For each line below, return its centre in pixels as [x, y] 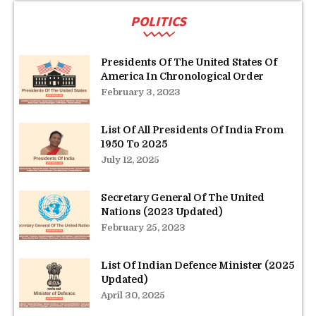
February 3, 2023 [141, 92]
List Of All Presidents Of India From [192, 129]
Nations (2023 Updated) [162, 211]
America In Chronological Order [182, 76]
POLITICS [158, 20]
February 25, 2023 [143, 227]
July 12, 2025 [130, 159]
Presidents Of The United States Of [189, 62]
